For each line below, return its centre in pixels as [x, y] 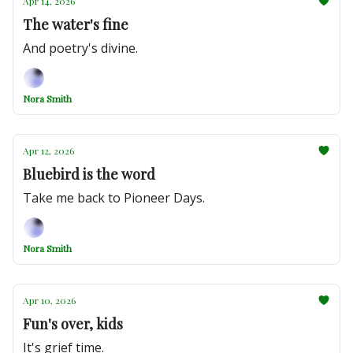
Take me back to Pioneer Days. [114, 198]
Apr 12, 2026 [48, 150]
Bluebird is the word [89, 174]
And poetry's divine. [80, 48]
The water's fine [76, 24]
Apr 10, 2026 [49, 300]
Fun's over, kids [73, 324]
